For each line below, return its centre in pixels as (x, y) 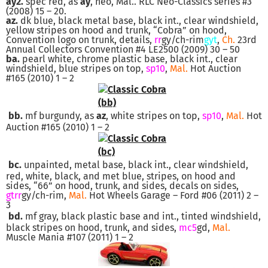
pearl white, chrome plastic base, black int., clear (129, 59)
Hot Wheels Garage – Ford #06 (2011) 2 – (173, 195)
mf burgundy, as (60, 115)
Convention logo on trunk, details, (80, 39)
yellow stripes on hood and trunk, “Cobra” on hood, (116, 30)
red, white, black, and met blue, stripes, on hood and (121, 176)
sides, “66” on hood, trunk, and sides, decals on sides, (122, 185)
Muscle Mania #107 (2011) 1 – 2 (70, 237)
